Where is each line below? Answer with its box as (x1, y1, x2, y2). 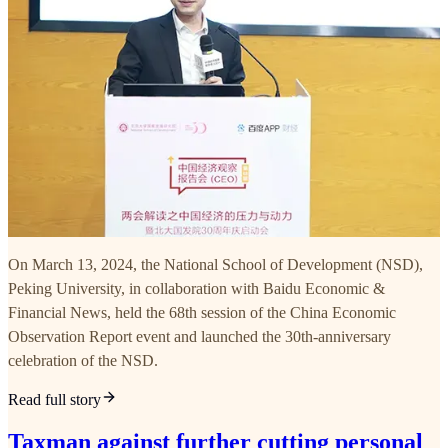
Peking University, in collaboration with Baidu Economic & (8, 280, 385, 298)
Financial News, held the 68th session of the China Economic (8, 304, 396, 322)
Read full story (8, 391, 101, 409)
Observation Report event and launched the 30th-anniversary (8, 328, 391, 346)
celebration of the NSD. (8, 352, 158, 370)
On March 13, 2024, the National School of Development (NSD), (8, 256, 423, 274)
